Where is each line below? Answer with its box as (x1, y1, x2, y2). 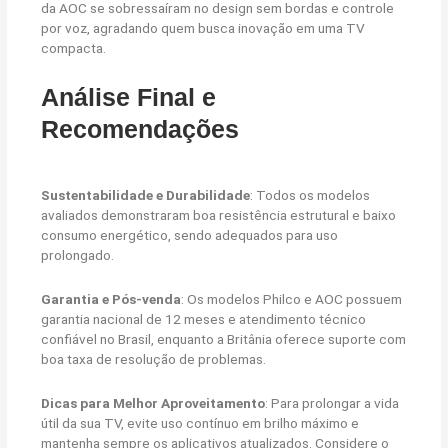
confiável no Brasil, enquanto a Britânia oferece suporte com (41, 331, 407, 348)
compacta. (41, 39, 107, 56)
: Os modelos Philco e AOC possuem (181, 291, 403, 308)
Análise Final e (41, 83, 217, 112)
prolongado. (41, 247, 115, 264)
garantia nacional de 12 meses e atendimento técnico (41, 311, 367, 328)
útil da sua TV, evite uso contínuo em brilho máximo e (41, 415, 360, 432)
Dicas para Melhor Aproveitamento (41, 395, 266, 412)
